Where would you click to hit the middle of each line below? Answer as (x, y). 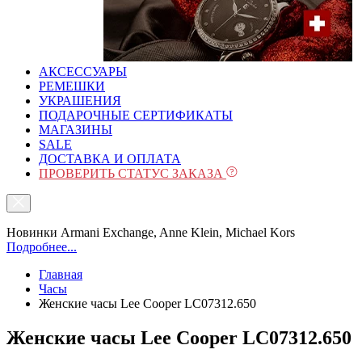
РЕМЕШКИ (72, 86)
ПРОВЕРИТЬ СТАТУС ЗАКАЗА (133, 173)
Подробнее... (42, 247)
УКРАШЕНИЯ (80, 101)
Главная (61, 274)
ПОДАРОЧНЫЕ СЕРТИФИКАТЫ (136, 115)
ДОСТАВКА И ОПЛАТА (110, 159)
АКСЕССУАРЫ (83, 72)
